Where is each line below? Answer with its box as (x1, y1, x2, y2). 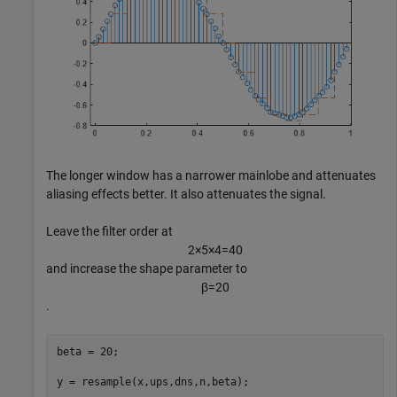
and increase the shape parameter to (46, 261, 247, 276)
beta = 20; (56, 345, 119, 358)
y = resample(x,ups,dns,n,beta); (56, 375, 249, 388)
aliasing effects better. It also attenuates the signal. (46, 187, 326, 202)
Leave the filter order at (46, 224, 173, 239)
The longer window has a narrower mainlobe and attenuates (46, 168, 376, 183)
